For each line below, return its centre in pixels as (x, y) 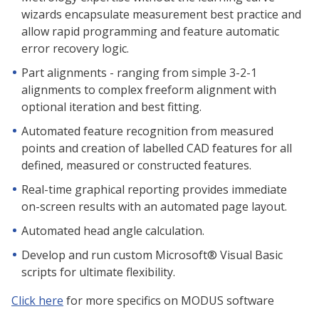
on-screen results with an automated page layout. (154, 207)
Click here (37, 301)
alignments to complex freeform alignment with (149, 90)
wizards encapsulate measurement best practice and (161, 15)
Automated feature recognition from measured (147, 131)
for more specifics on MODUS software (169, 301)
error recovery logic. (75, 49)
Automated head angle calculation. (113, 231)
